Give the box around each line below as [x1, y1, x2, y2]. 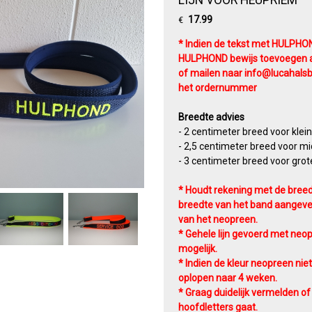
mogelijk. [178, 242, 217, 254]
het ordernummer [178, 81, 257, 93]
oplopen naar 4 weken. [178, 272, 277, 283]
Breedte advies [178, 111, 244, 123]
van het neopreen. [178, 213, 258, 225]
